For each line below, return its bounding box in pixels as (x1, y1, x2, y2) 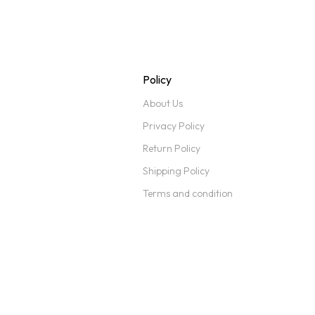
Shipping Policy (142, 165, 210, 178)
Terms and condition (142, 187, 233, 200)
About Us (142, 97, 183, 110)
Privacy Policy (142, 120, 205, 133)
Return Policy (142, 142, 200, 155)
